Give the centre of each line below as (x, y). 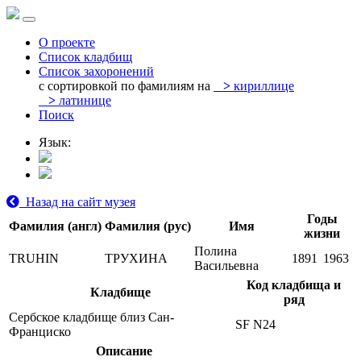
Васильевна (226, 266)
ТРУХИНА (136, 258)
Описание (124, 351)
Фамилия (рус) (148, 226)
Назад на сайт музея (77, 202)
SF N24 (255, 324)
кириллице (262, 86)
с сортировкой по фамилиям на (124, 86)
